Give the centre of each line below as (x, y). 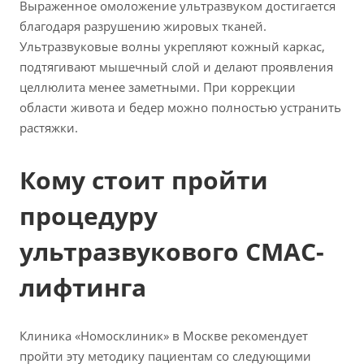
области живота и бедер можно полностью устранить (180, 107)
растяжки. (49, 127)
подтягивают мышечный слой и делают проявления (176, 66)
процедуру (89, 215)
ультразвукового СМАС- (172, 251)
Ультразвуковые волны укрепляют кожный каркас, (172, 46)
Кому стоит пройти (144, 180)
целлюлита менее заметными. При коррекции (158, 87)
